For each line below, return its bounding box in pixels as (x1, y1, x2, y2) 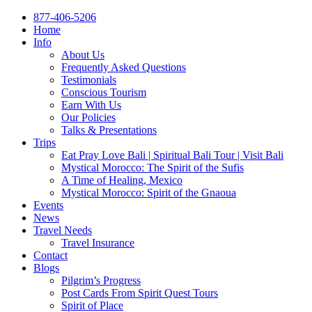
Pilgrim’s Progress (61, 274, 141, 286)
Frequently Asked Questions (61, 61, 186, 73)
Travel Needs (33, 224, 92, 236)
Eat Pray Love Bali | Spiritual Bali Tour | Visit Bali (61, 149, 283, 161)
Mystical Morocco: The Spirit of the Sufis (61, 162, 244, 173)
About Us (61, 49, 104, 61)
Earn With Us (61, 99, 121, 111)
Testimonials (61, 74, 116, 86)
